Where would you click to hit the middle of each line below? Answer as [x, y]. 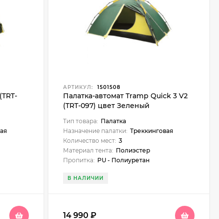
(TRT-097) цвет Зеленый [106, 106]
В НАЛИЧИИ [85, 178]
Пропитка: [79, 160]
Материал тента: [88, 150]
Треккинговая [151, 131]
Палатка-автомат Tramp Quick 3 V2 [125, 96]
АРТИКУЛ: [78, 87]
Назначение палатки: [95, 131]
